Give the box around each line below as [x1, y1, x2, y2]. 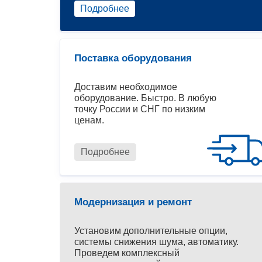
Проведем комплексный [74, 248, 180, 258]
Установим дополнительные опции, [74, 226, 227, 236]
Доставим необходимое [74, 82, 177, 92]
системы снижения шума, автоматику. [74, 237, 239, 247]
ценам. [74, 115, 104, 126]
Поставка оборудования [74, 53, 192, 64]
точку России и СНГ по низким [74, 104, 205, 115]
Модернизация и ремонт [74, 196, 192, 208]
